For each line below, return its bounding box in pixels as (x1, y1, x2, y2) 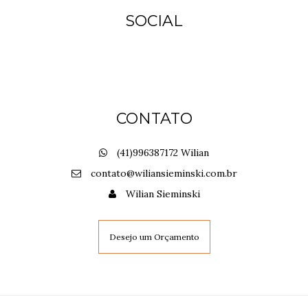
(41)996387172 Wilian (114, 146, 209, 159)
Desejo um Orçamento (109, 231, 199, 242)
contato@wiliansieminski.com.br (90, 166, 237, 179)
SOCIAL (126, 11, 182, 30)
